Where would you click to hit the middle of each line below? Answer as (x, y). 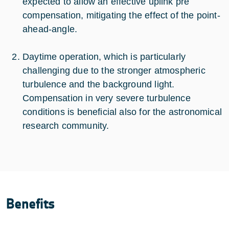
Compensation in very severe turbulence (107, 98)
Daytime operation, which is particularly (104, 57)
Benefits (31, 204)
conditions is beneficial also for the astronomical (122, 112)
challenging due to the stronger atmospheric (114, 71)
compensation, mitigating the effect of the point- (121, 16)
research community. (66, 126)
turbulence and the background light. (99, 85)
